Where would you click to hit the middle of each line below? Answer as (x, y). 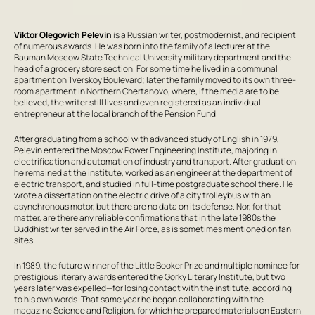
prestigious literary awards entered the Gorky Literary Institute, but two (150, 276)
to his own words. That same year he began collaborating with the (139, 299)
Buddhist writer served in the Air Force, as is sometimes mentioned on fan (153, 229)
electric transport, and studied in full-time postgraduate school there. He (154, 184)
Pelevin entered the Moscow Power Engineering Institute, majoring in (146, 150)
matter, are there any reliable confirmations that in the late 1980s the (145, 217)
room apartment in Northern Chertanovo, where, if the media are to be (147, 91)
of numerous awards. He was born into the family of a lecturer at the (142, 46)
